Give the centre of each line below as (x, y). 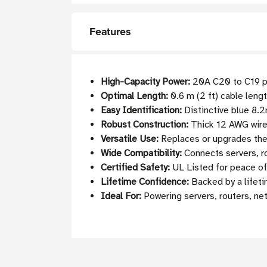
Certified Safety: (136, 168)
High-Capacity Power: (146, 82)
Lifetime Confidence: (145, 182)
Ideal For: (121, 196)
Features (110, 32)
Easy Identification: (142, 111)
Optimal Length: (135, 96)
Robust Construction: (145, 125)
